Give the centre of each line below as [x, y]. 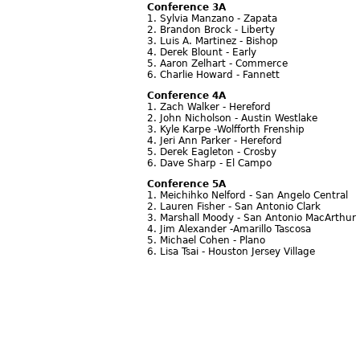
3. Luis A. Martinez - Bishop [213, 41]
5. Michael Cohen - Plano [206, 241]
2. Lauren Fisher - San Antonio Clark [234, 207]
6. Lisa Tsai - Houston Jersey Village [231, 252]
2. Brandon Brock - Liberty [211, 30]
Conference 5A [186, 184]
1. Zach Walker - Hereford [209, 107]
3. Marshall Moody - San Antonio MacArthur [252, 218]
